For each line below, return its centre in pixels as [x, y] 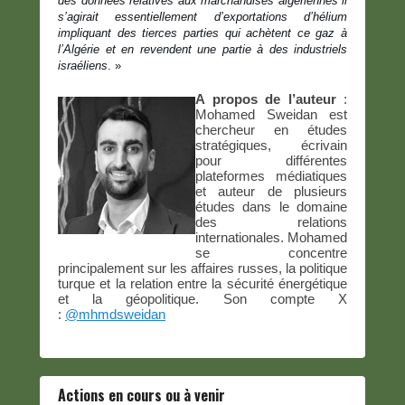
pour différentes [271, 160]
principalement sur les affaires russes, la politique [202, 268]
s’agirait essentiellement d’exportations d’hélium [202, 16]
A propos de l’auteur [266, 99]
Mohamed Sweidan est [271, 114]
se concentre [271, 252]
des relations [271, 221]
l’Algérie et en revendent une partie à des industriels [202, 49]
